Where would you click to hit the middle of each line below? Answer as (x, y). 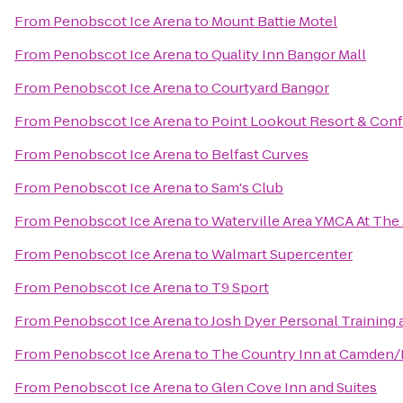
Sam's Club (247, 188)
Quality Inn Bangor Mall (289, 54)
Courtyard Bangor (270, 88)
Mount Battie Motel (274, 21)
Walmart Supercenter (282, 254)
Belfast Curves (260, 154)
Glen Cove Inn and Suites (294, 387)
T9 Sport (240, 287)
